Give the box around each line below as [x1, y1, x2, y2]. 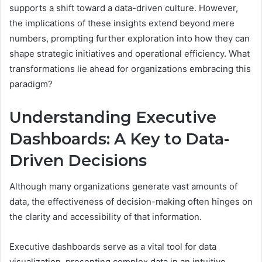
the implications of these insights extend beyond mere [9, 17, 235, 29]
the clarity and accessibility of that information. [9, 211, 202, 223]
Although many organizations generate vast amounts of [9, 181, 237, 192]
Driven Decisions [9, 150, 147, 170]
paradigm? [9, 78, 53, 89]
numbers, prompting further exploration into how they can [9, 32, 250, 44]
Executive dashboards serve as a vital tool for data [9, 241, 216, 253]
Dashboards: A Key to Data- [9, 129, 229, 149]
